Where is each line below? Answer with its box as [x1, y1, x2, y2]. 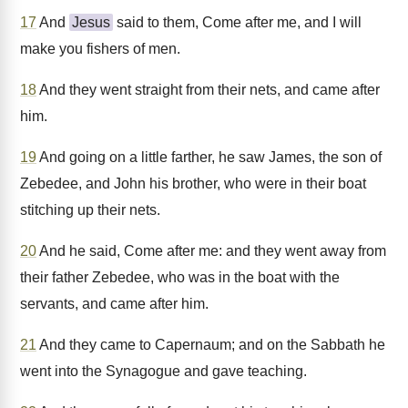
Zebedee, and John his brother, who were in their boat [20, 176, 366, 191]
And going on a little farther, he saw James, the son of [36, 149, 382, 165]
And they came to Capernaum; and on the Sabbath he [36, 337, 385, 352]
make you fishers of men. [20, 41, 180, 56]
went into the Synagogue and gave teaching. [20, 363, 307, 379]
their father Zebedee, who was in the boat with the [20, 270, 340, 285]
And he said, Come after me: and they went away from [36, 243, 386, 259]
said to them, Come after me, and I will [113, 15, 362, 30]
